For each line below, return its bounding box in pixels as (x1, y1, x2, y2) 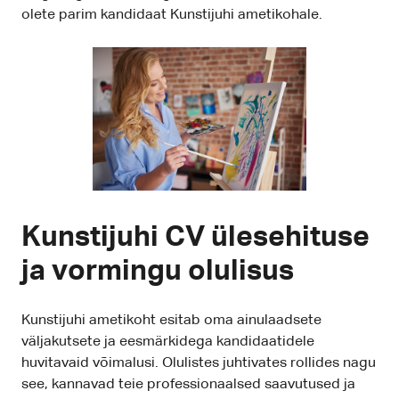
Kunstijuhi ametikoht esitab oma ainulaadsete (21, 313, 322, 329)
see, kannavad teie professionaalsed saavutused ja (21, 378, 355, 393)
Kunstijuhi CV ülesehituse (21, 224, 370, 253)
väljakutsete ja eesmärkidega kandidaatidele (21, 335, 314, 350)
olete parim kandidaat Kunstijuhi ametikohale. (21, 8, 322, 23)
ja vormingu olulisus (21, 257, 294, 287)
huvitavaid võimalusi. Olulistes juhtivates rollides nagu (21, 356, 376, 371)
